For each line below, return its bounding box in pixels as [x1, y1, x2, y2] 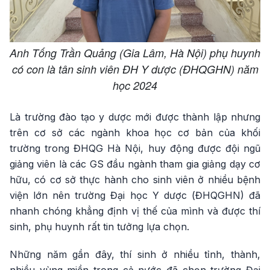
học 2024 [113, 78, 157, 93]
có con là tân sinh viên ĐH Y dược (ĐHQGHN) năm [11, 61, 259, 77]
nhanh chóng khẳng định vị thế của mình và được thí [10, 205, 260, 217]
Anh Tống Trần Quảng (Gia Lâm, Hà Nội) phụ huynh [10, 45, 260, 60]
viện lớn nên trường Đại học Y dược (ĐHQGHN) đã [10, 189, 260, 201]
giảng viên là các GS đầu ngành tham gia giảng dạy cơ [10, 158, 260, 170]
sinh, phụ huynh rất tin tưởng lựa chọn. [10, 221, 189, 233]
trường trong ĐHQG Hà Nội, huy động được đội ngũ [10, 142, 260, 154]
